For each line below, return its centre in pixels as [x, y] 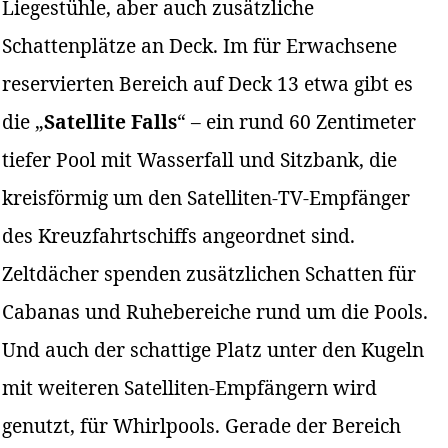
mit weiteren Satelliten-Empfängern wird [190, 388]
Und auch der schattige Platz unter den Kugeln [213, 350]
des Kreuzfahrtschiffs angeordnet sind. [179, 236]
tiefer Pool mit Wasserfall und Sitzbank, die [200, 160]
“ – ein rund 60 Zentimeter [297, 122]
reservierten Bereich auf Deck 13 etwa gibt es [208, 84]
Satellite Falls [111, 122]
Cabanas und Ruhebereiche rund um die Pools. [215, 312]
